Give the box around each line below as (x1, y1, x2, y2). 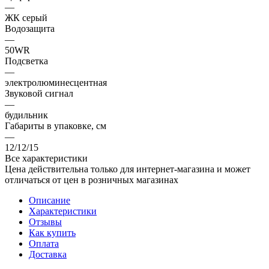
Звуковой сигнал (5, 88, 73, 98)
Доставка (29, 249, 67, 259)
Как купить (29, 227, 76, 238)
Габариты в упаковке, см (5, 120, 106, 131)
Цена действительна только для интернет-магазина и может (5, 163, 250, 174)
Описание (29, 195, 70, 205)
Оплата (29, 238, 59, 249)
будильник (5, 109, 48, 120)
